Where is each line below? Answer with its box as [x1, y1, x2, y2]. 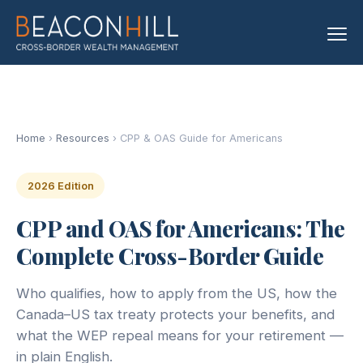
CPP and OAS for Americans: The [16, 214, 345, 244]
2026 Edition [27, 179, 94, 192]
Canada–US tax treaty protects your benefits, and [16, 306, 335, 323]
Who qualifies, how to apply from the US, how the [16, 285, 337, 302]
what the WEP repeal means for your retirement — [16, 327, 344, 344]
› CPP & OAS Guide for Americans [109, 132, 283, 144]
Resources [56, 132, 109, 144]
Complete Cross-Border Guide [16, 241, 324, 271]
